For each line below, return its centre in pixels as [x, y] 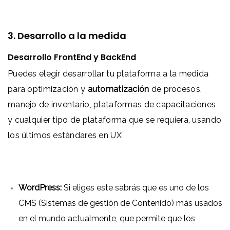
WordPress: [41, 187]
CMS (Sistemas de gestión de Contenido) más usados [120, 203]
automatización [118, 89]
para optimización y [48, 89]
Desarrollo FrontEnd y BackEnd [72, 57]
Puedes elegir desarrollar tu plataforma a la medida [108, 73]
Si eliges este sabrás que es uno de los [136, 187]
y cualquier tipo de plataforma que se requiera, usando [115, 120]
